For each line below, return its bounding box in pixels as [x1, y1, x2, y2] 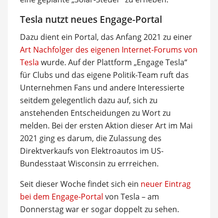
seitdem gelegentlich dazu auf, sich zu [19, 95, 158, 106]
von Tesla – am [103, 191, 159, 202]
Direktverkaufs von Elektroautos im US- [19, 145, 163, 156]
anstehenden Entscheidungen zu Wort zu [19, 108, 171, 118]
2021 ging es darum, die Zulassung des [19, 133, 162, 144]
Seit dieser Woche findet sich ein [19, 179, 141, 189]
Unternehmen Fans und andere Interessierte [19, 82, 184, 93]
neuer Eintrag [140, 179, 191, 189]
